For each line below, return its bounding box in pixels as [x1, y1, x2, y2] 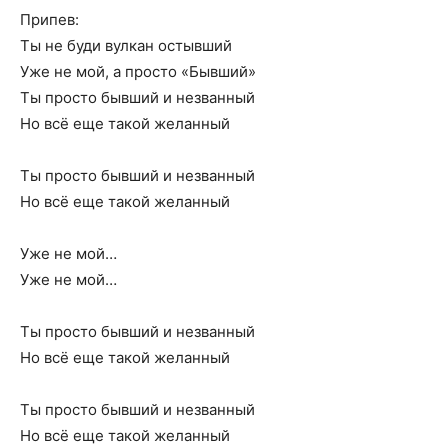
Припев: [20, 10, 79, 29]
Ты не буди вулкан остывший [20, 36, 232, 55]
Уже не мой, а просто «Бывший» [20, 62, 256, 81]
